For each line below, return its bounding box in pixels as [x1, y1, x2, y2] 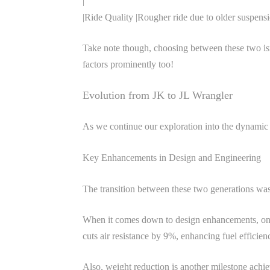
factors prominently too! [83, 59, 174, 69]
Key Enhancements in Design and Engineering [83, 152, 261, 163]
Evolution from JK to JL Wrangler [83, 89, 233, 101]
